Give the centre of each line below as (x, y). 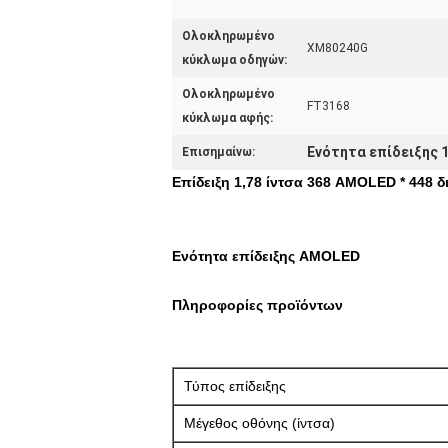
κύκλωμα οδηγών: (234, 60)
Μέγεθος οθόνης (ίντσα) (259, 423)
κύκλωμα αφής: (227, 118)
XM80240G (337, 48)
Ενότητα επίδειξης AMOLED (266, 256)
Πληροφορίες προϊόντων (257, 305)
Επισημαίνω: (218, 152)
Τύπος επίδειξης (235, 386)
